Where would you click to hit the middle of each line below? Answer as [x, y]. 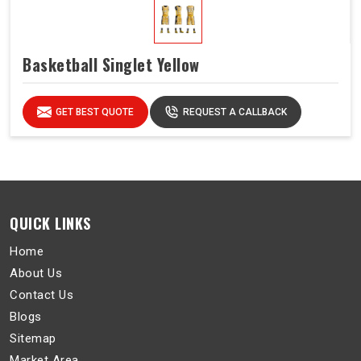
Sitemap [33, 338]
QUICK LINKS [50, 223]
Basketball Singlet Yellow [111, 65]
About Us [36, 273]
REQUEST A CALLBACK [235, 112]
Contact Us [41, 295]
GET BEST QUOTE [95, 112]
